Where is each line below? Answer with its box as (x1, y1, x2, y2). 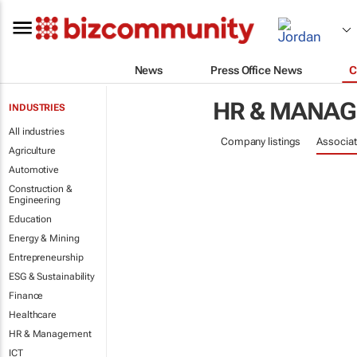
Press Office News (210, 63, 302, 76)
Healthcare (9, 309, 57, 320)
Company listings (220, 135, 301, 147)
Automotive (9, 164, 59, 175)
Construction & (9, 183, 73, 194)
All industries (9, 126, 65, 137)
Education (9, 214, 53, 225)
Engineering (9, 194, 61, 206)
